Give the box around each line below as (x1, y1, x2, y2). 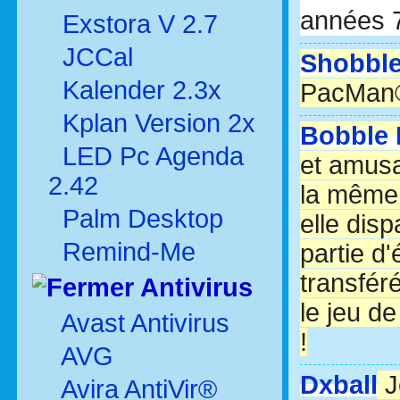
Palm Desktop (55, 204, 223, 233)
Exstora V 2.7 (55, 10, 218, 38)
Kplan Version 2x (55, 109, 255, 137)
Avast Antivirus (61, 309, 229, 337)
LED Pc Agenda (55, 142, 244, 171)
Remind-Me (55, 237, 196, 266)
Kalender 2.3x (55, 76, 221, 104)
